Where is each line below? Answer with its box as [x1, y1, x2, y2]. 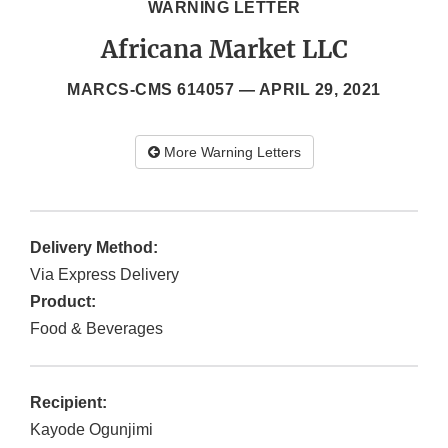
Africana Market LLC [100, 34, 348, 66]
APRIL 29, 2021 [258, 81, 381, 99]
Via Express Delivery [30, 266, 179, 284]
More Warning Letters [159, 144, 301, 161]
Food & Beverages [30, 320, 163, 338]
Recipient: [30, 394, 107, 412]
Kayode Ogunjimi [30, 421, 153, 439]
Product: [30, 293, 96, 311]
